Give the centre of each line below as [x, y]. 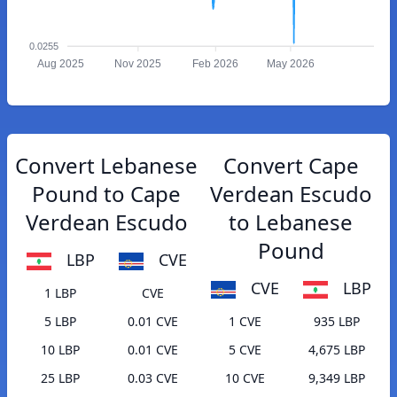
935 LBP [337, 322]
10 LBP [60, 350]
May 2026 [290, 64]
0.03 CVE [152, 378]
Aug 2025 [60, 64]
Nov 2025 [138, 64]
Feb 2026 [216, 64]
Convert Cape [291, 165]
